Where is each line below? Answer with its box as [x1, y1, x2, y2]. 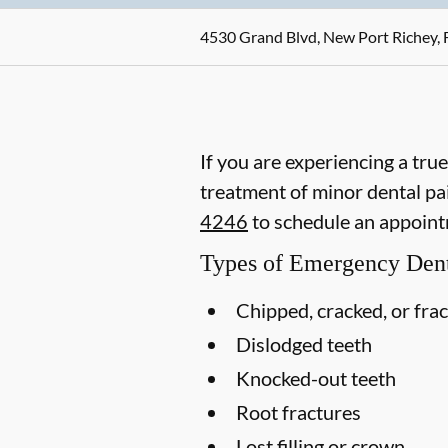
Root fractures [236, 400, 361, 424]
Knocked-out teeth [236, 366, 396, 390]
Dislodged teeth [236, 332, 372, 356]
